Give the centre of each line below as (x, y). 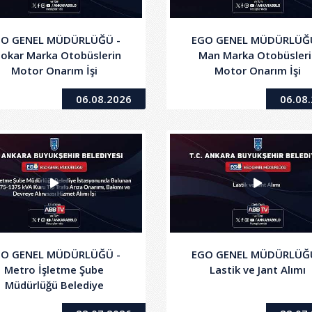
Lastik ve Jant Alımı (258, 270)
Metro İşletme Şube (54, 270)
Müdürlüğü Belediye (54, 285)
